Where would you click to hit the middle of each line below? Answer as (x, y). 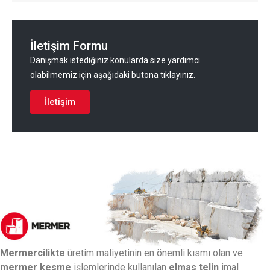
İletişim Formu (69, 46)
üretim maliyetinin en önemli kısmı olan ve (154, 253)
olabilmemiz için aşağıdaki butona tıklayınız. (113, 75)
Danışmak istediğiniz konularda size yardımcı (115, 61)
